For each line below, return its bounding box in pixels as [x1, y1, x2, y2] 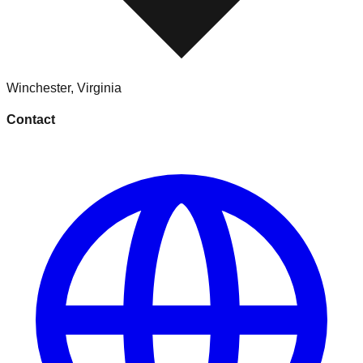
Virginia [77, 81, 122, 96]
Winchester [6, 81, 70, 96]
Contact [6, 113, 55, 127]
